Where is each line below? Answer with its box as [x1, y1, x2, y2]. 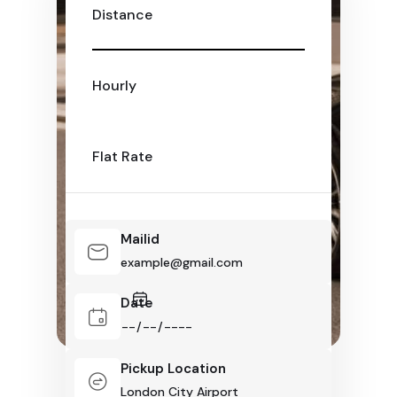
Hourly [92, 76, 136, 95]
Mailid [121, 230, 160, 248]
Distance [92, 5, 152, 24]
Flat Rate [92, 147, 152, 166]
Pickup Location [121, 360, 226, 378]
